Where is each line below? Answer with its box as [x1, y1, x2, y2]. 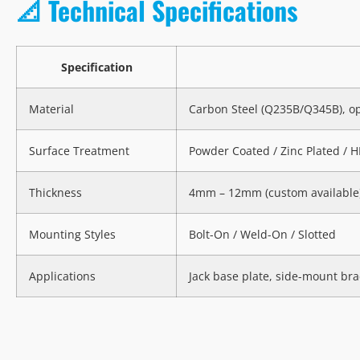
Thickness [29, 185, 82, 201]
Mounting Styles [29, 227, 116, 243]
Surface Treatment [29, 143, 129, 159]
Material [29, 101, 74, 117]
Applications [29, 268, 96, 284]
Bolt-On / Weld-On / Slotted [189, 227, 336, 243]
